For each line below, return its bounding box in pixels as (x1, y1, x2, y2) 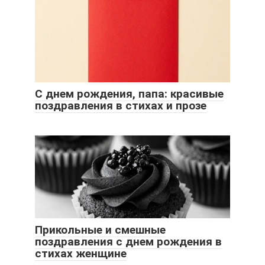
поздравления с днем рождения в (35, 234, 222, 248)
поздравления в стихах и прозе (35, 98, 206, 112)
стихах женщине (35, 246, 127, 260)
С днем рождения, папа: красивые (35, 86, 224, 101)
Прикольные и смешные (35, 222, 166, 237)
